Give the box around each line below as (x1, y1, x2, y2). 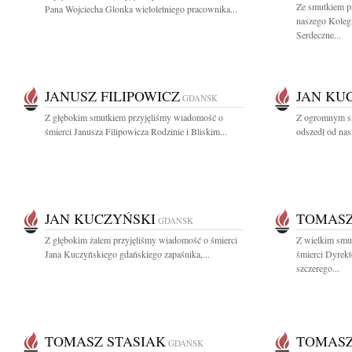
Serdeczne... (296, 28, 341, 41)
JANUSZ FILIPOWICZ (45, 86, 180, 105)
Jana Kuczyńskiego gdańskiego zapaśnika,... (45, 247, 210, 260)
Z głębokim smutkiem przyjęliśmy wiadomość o (45, 111, 223, 123)
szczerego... (296, 262, 339, 274)
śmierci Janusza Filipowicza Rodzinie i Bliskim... (45, 125, 227, 137)
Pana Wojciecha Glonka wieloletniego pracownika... (45, 2, 237, 15)
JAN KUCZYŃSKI (45, 209, 156, 228)
